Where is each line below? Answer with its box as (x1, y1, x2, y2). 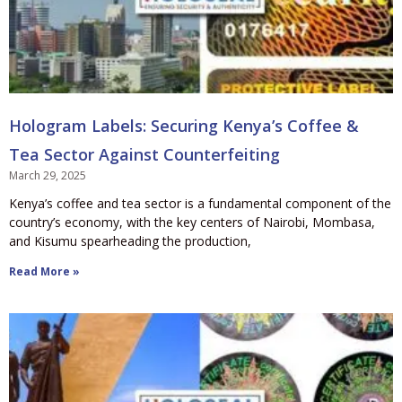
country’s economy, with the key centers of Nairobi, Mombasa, (9, 213, 375, 231)
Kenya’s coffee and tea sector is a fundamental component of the (9, 194, 391, 212)
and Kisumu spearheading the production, (9, 232, 251, 249)
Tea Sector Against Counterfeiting (9, 143, 280, 165)
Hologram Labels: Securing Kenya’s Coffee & (9, 114, 359, 136)
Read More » (9, 263, 80, 279)
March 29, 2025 (9, 167, 86, 183)
